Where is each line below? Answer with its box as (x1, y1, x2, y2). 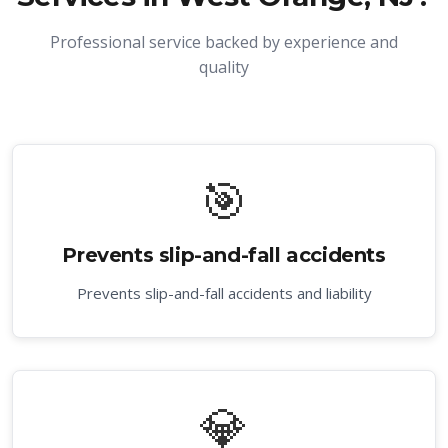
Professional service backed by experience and (50, 31, 398, 53)
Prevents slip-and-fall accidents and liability (76, 283, 372, 303)
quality (199, 56, 249, 78)
